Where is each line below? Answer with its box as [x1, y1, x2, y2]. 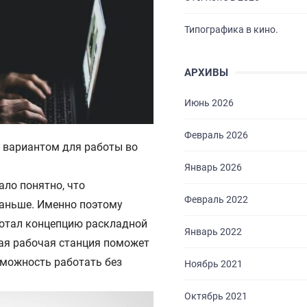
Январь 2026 [184, 162, 242, 173]
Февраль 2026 [184, 130, 248, 140]
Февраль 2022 [184, 194, 248, 205]
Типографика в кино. [184, 24, 278, 35]
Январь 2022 [184, 226, 242, 237]
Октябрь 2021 [184, 291, 247, 302]
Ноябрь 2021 [184, 258, 243, 269]
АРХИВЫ [184, 66, 228, 79]
